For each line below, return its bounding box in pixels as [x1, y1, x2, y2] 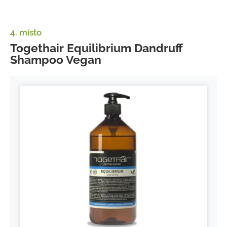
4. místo [10, 27, 42, 37]
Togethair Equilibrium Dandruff [10, 41, 183, 55]
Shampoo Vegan [10, 52, 101, 66]
